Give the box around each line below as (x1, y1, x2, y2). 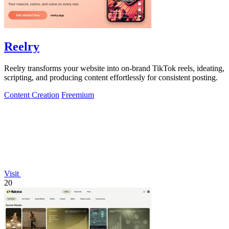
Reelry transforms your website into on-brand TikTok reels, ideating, (4, 64, 224, 73)
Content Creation (4, 90, 59, 100)
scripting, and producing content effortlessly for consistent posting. (4, 73, 218, 82)
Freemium (61, 90, 94, 100)
